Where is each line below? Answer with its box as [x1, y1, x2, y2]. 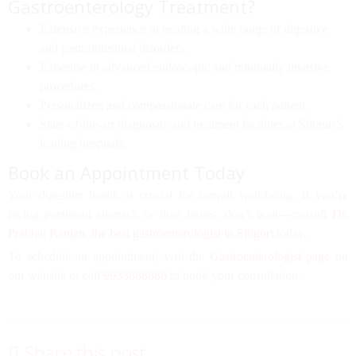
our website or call [8, 269, 103, 282]
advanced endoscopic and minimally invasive [103, 60, 329, 74]
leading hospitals [40, 137, 123, 150]
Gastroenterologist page [209, 250, 331, 263]
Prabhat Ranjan [8, 226, 85, 240]
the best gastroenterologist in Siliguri [91, 226, 273, 240]
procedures [40, 79, 95, 93]
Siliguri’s [299, 118, 343, 131]
